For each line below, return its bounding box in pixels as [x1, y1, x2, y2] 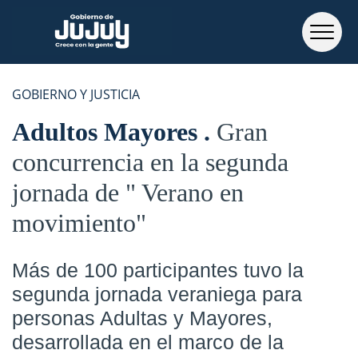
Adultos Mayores [12, 117, 204, 146]
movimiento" [12, 209, 146, 237]
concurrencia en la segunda [12, 148, 288, 177]
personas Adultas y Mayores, [12, 307, 272, 329]
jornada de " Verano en [12, 178, 244, 207]
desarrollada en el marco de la [12, 331, 284, 353]
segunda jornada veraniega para [12, 283, 302, 305]
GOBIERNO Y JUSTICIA [12, 86, 140, 103]
